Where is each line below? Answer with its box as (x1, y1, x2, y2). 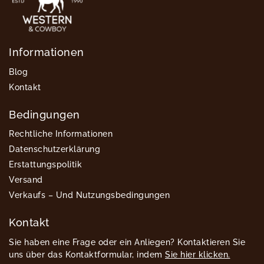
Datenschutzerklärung (9, 144, 100, 154)
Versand (9, 175, 43, 185)
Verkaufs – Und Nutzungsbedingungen (9, 190, 170, 200)
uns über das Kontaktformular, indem (9, 249, 165, 259)
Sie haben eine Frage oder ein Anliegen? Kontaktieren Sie (9, 237, 245, 247)
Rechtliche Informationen (9, 129, 113, 139)
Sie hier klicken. (165, 249, 230, 259)
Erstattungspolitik (9, 160, 82, 170)
